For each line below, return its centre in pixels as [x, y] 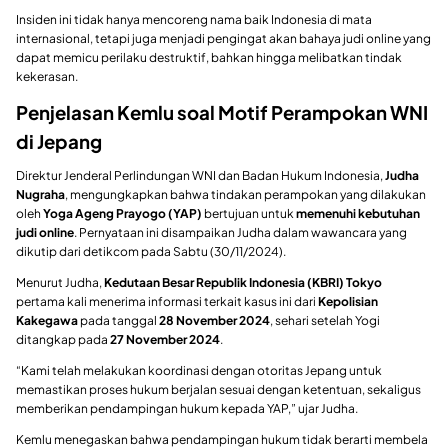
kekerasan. [47, 77]
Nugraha [40, 194]
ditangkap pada [63, 339]
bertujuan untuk [249, 213]
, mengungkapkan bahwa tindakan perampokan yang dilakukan [245, 194]
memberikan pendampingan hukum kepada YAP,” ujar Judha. [187, 408]
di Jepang [59, 142]
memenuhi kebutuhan [358, 213]
